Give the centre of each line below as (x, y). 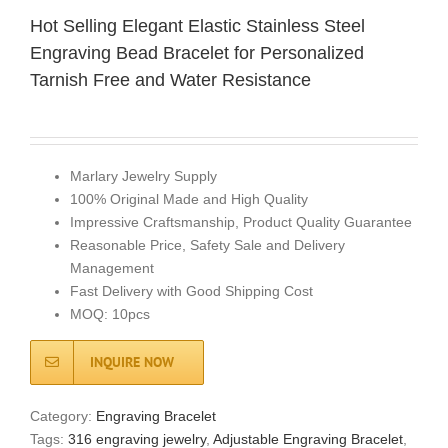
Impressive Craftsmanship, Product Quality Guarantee (241, 221)
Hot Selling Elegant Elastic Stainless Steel (197, 25)
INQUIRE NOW (131, 361)
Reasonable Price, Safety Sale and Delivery (207, 244)
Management (112, 267)
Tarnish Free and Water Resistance (170, 79)
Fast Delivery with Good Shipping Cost (191, 290)
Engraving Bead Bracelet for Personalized (197, 52)
